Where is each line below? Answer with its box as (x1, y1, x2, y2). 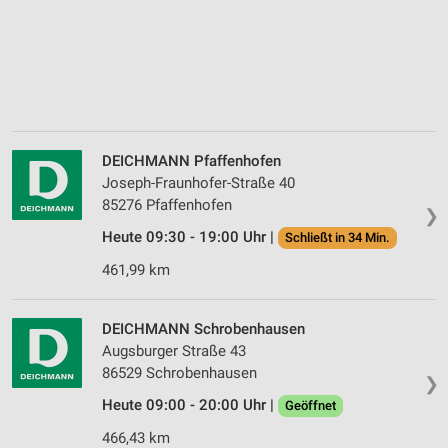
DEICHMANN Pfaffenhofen (102, 152, 281, 171)
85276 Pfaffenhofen (102, 196, 232, 215)
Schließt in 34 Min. (285, 230, 390, 246)
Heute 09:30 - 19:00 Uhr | (102, 228, 278, 247)
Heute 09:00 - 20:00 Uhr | (102, 396, 278, 415)
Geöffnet (285, 398, 336, 414)
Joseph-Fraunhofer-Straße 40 (102, 174, 295, 193)
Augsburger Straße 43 (102, 342, 246, 361)
